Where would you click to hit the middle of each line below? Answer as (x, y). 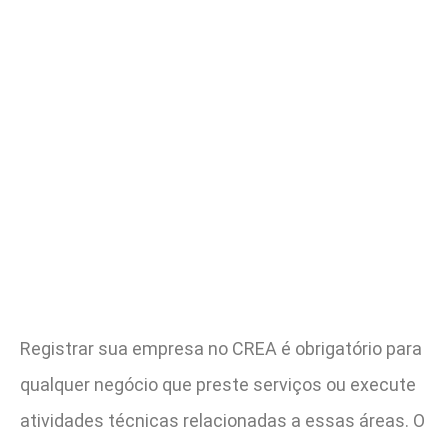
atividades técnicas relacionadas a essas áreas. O (222, 421)
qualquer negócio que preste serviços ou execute (218, 385)
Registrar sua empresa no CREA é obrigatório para (221, 349)
